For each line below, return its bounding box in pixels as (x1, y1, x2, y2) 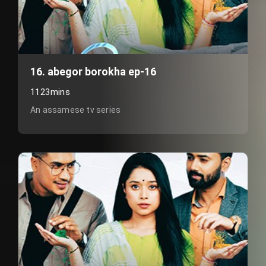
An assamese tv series (30, 105, 121, 115)
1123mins (30, 87, 71, 97)
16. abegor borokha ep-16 (30, 65, 156, 78)
